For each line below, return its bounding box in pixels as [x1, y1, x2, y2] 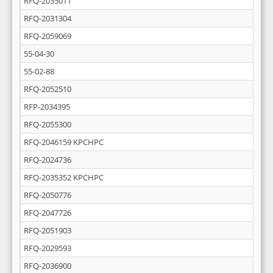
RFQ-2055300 [24, 119, 71, 130]
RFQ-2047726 [24, 207, 71, 218]
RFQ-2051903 [24, 225, 71, 236]
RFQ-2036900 [24, 260, 71, 271]
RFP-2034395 [24, 101, 70, 112]
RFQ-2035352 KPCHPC [24, 172, 104, 183]
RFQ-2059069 [24, 30, 71, 41]
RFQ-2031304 [24, 13, 71, 24]
